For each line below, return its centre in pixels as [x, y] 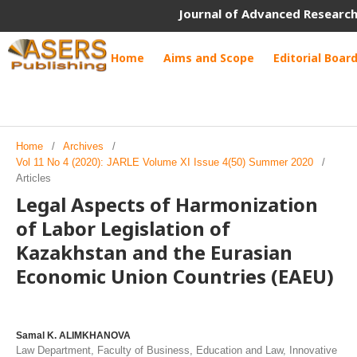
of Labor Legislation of [123, 228]
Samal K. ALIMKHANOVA [73, 335]
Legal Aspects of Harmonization [167, 204]
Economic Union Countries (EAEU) [175, 276]
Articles [33, 178]
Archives [83, 146]
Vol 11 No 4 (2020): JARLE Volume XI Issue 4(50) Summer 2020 [165, 162]
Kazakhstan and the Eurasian [154, 252]
